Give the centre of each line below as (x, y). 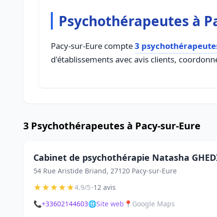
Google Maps (154, 204)
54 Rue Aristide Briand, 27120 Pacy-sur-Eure (105, 171)
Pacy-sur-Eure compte (93, 46)
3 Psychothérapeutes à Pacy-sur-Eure (112, 126)
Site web (110, 204)
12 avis (105, 187)
